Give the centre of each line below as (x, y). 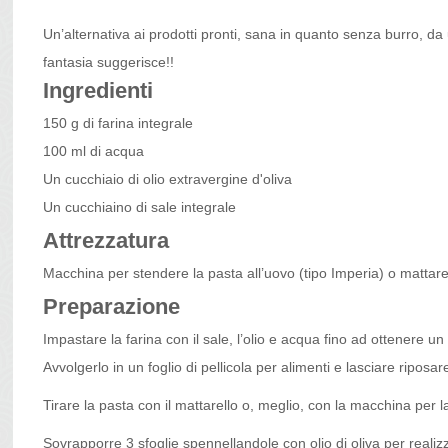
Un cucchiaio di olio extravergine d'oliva (168, 180)
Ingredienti (101, 91)
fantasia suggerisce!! (109, 63)
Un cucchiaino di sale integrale (140, 208)
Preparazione (112, 307)
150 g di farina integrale (118, 124)
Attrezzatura (109, 241)
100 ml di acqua (94, 152)
